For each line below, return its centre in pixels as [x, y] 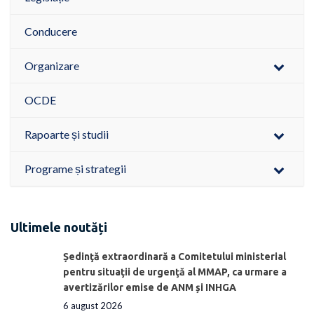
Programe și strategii [75, 169]
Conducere [51, 32]
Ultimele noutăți [59, 227]
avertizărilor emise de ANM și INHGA [150, 287]
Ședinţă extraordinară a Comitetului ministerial [175, 256]
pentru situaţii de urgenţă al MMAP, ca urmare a [175, 272]
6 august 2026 [93, 305]
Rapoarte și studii [67, 135]
